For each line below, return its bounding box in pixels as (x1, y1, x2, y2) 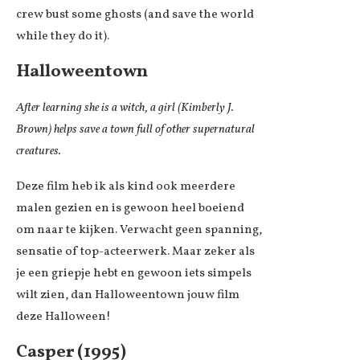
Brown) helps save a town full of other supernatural (16, 121, 255, 138)
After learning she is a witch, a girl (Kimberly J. (16, 99, 234, 117)
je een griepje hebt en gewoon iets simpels (16, 264, 252, 282)
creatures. (16, 142, 61, 160)
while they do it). (16, 27, 109, 45)
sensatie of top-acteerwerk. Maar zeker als (16, 243, 255, 260)
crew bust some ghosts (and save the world (16, 6, 254, 23)
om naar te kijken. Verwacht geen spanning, (16, 221, 262, 239)
